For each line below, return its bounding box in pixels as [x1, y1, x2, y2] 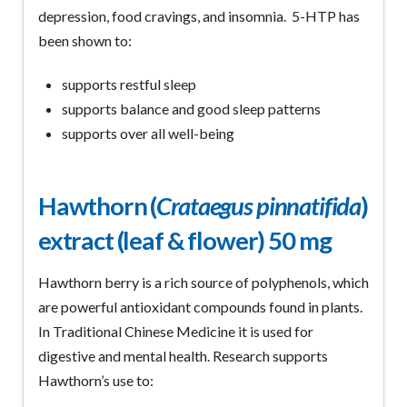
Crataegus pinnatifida [156, 190, 362, 221]
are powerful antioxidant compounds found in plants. [37, 298, 365, 316]
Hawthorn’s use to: [37, 372, 154, 390]
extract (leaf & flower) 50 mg [37, 224, 332, 255]
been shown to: [37, 31, 132, 49]
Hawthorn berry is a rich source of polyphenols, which [37, 273, 369, 292]
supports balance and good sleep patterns [62, 99, 322, 117]
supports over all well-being [62, 124, 235, 142]
